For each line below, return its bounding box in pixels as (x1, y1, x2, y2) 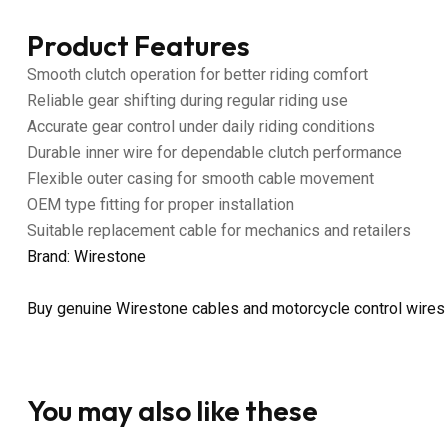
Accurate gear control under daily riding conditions (27, 116, 375, 136)
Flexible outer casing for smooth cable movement (27, 168, 374, 188)
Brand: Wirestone (27, 246, 146, 266)
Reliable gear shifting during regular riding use (27, 90, 348, 110)
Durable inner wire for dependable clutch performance (27, 142, 402, 162)
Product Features (27, 27, 250, 63)
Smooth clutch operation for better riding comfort (27, 64, 368, 84)
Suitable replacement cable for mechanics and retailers (27, 220, 411, 240)
